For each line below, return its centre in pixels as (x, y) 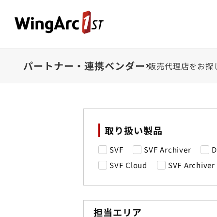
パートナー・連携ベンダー (84, 66)
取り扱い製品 (134, 130)
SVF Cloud (128, 165)
